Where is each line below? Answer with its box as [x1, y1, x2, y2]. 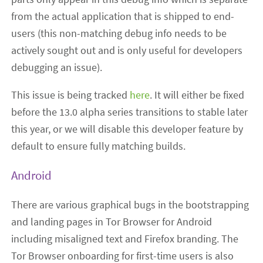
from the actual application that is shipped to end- [11, 9, 235, 23]
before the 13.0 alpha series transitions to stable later [11, 105, 248, 119]
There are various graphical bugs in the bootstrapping [11, 198, 249, 212]
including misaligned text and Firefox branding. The [11, 232, 239, 246]
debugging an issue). [11, 60, 103, 75]
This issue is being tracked [11, 88, 130, 102]
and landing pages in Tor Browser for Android [11, 215, 213, 229]
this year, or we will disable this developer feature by [11, 122, 244, 136]
